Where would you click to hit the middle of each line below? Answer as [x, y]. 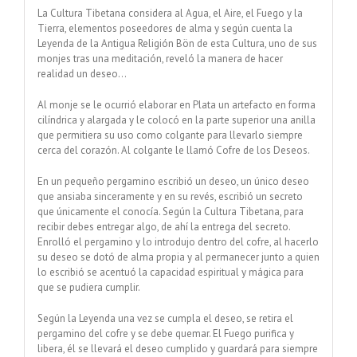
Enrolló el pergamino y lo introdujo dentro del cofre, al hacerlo [178, 241]
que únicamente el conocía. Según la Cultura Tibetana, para [170, 211]
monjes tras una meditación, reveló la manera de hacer [160, 58]
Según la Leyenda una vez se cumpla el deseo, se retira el [165, 318]
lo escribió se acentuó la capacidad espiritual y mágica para [170, 272]
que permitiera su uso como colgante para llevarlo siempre [170, 135]
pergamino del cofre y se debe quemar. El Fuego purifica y [165, 333]
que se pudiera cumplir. [88, 287]
